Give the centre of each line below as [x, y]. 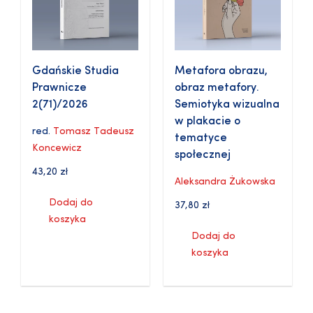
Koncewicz [57, 149]
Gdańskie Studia [75, 72]
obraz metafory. [217, 88]
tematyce [201, 139]
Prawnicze [59, 88]
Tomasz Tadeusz [94, 132]
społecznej [203, 155]
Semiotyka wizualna [227, 105]
